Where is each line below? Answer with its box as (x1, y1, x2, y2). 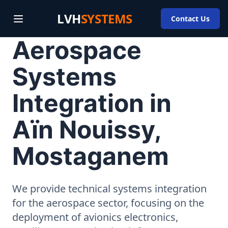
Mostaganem (12, 141, 169, 171)
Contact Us (171, 14, 210, 23)
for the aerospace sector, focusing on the (12, 196, 204, 210)
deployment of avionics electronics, (12, 210, 178, 224)
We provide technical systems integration (12, 182, 207, 195)
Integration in (12, 88, 172, 118)
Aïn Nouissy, (12, 115, 161, 145)
